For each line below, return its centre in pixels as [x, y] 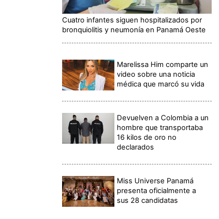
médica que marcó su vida [161, 84]
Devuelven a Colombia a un [163, 118]
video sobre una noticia [156, 74]
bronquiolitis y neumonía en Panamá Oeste [134, 30]
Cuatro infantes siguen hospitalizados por [132, 20]
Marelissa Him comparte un [163, 64]
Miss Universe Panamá [155, 181]
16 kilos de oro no [147, 137]
